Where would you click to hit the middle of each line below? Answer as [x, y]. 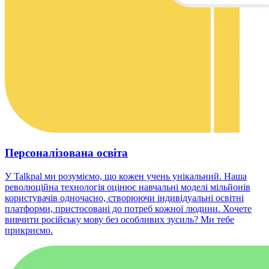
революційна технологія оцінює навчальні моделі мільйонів [128, 187]
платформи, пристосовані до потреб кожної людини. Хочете [128, 208]
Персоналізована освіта [66, 153]
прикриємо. [29, 230]
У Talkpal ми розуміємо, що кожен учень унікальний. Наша [126, 176]
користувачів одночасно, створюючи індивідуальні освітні [124, 198]
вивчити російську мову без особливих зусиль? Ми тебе [119, 219]
